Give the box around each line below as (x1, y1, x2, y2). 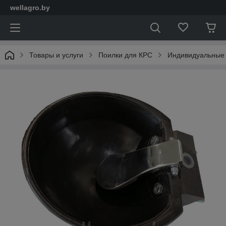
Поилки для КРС (98, 51, 152, 59)
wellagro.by (10, 4, 50, 12)
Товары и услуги (29, 51, 83, 59)
